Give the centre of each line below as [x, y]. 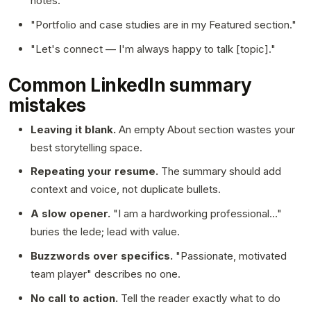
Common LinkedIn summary [130, 85]
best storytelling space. [86, 147]
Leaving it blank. [73, 129]
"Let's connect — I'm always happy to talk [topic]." [153, 49]
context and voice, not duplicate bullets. [126, 190]
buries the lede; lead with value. [105, 232]
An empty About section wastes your [205, 129]
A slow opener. [70, 214]
